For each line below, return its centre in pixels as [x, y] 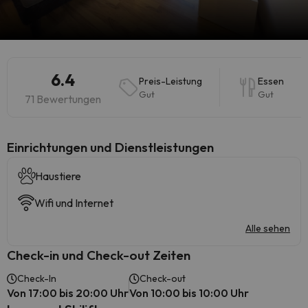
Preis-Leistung [170, 81]
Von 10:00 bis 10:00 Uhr [189, 293]
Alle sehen [268, 228]
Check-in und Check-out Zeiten [99, 255]
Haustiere [58, 176]
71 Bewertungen [63, 99]
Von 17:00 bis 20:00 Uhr [68, 293]
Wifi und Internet [74, 203]
